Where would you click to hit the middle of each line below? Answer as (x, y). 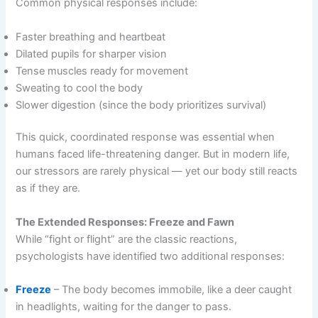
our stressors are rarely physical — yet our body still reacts (157, 171)
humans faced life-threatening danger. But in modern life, (153, 154)
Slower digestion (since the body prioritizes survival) (141, 105)
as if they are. (48, 188)
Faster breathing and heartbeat (91, 37)
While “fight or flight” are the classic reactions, (127, 239)
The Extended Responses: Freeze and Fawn (125, 222)
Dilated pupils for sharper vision (92, 54)
